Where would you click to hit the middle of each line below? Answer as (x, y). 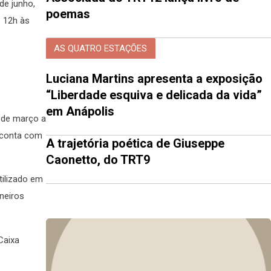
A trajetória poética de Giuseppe (135, 144)
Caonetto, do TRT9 (98, 160)
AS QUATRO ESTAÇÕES (101, 48)
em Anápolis (80, 112)
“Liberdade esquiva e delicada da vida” (154, 95)
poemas (68, 14)
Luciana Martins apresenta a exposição (154, 79)
